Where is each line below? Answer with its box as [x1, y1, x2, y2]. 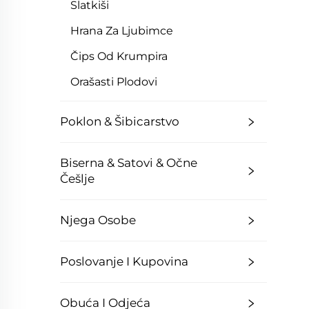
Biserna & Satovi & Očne [60, 156, 197, 170]
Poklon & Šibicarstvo [60, 114, 179, 128]
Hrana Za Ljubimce [70, 24, 173, 37]
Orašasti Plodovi [70, 75, 157, 88]
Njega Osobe [60, 213, 136, 227]
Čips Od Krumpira [70, 50, 168, 63]
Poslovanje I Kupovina [60, 255, 188, 268]
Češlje [60, 172, 94, 186]
